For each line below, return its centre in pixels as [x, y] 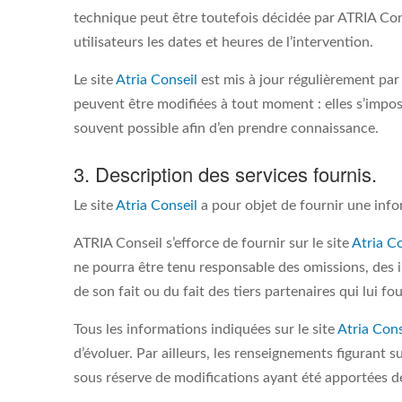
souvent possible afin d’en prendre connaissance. [226, 128]
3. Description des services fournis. [225, 174]
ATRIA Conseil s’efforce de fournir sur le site [213, 243]
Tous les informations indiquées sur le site [205, 329]
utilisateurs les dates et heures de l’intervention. [223, 42]
